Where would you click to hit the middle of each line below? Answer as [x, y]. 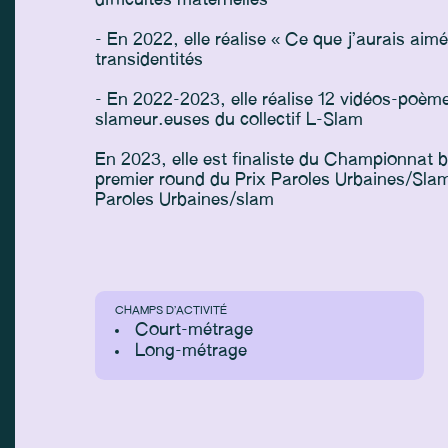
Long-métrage [191, 351]
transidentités [149, 60]
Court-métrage [194, 330]
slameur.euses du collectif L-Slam [229, 120]
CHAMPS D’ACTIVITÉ [171, 310]
